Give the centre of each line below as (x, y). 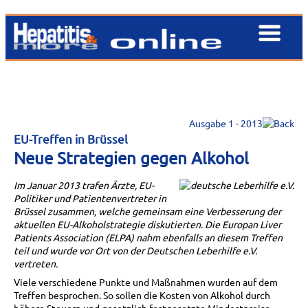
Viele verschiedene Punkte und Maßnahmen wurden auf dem (146, 282)
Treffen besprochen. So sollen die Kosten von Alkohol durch (142, 295)
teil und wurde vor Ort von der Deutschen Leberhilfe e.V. (135, 250)
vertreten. (36, 263)
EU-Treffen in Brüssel (71, 138)
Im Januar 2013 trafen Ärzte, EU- (84, 185)
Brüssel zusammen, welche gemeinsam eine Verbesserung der (147, 211)
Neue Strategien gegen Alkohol (131, 157)
